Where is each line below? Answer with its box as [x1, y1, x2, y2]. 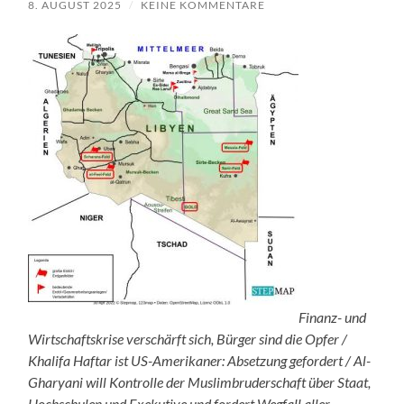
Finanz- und [298, 308, 367, 326]
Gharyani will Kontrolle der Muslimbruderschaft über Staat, [28, 372, 372, 390]
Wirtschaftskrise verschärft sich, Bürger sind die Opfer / [28, 329, 348, 347]
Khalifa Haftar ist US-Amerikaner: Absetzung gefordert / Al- [28, 351, 372, 369]
